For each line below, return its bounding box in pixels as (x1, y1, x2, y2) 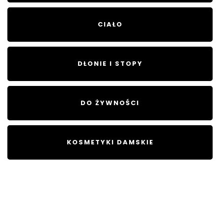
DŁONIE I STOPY (77, 59, 143, 69)
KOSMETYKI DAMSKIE (66, 137, 154, 147)
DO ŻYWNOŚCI (81, 98, 139, 108)
